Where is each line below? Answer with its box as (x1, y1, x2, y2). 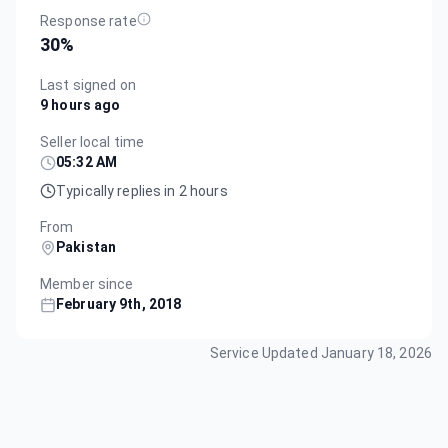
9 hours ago (40, 97, 121, 113)
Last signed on (40, 77, 136, 93)
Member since (40, 276, 134, 292)
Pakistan (56, 239, 117, 255)
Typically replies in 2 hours (56, 183, 228, 199)
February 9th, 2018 (56, 296, 182, 312)
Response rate (40, 13, 137, 29)
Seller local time (40, 134, 145, 150)
